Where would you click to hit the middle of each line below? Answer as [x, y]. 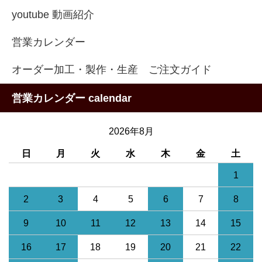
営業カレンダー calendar [72, 99]
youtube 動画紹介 [53, 15]
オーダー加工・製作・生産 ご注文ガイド [112, 70]
